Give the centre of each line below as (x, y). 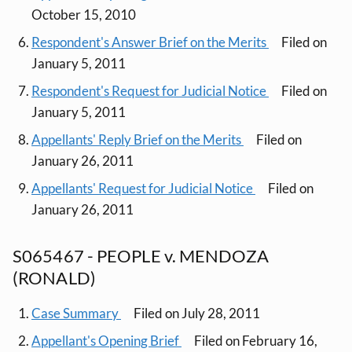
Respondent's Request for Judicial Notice (150, 90)
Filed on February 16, (256, 340)
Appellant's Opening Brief (106, 340)
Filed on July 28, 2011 (197, 313)
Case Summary (76, 313)
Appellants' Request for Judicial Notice (143, 188)
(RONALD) (54, 277)
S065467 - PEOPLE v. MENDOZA (141, 255)
